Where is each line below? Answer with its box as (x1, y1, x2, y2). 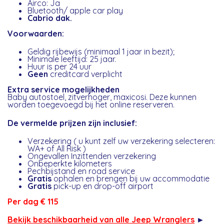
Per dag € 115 (7, 196, 59, 207)
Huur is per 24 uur (27, 61, 92, 72)
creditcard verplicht (48, 69, 125, 79)
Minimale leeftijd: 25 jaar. (27, 54, 118, 64)
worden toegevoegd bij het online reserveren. (7, 99, 175, 110)
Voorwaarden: (7, 28, 66, 39)
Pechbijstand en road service (27, 166, 135, 176)
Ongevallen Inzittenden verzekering (27, 151, 156, 161)
